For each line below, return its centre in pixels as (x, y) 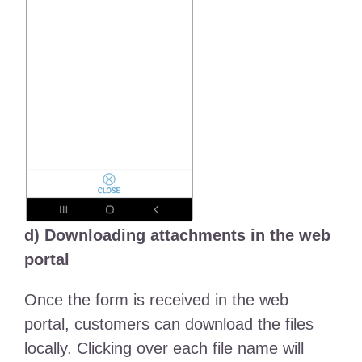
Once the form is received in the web (156, 300)
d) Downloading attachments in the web (177, 236)
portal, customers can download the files (168, 324)
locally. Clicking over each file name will (164, 349)
